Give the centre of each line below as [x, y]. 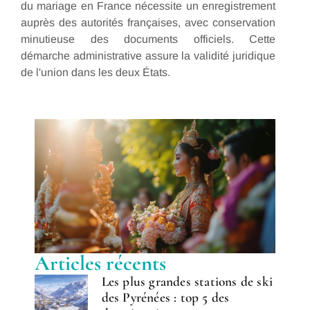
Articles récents [100, 264]
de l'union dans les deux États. [95, 73]
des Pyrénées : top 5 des [165, 298]
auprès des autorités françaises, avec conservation [148, 23]
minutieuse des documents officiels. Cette [148, 39]
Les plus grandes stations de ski [187, 282]
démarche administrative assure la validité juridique [148, 56]
